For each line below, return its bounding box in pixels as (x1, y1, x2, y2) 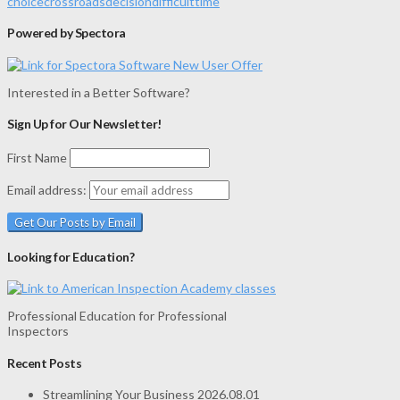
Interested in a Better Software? (7, 84, 190, 100)
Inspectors (7, 323, 69, 339)
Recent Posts (7, 354, 82, 371)
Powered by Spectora (7, 25, 126, 41)
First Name (7, 150, 67, 166)
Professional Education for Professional (7, 308, 227, 324)
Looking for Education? (7, 248, 135, 264)
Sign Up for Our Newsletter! (7, 116, 162, 132)
